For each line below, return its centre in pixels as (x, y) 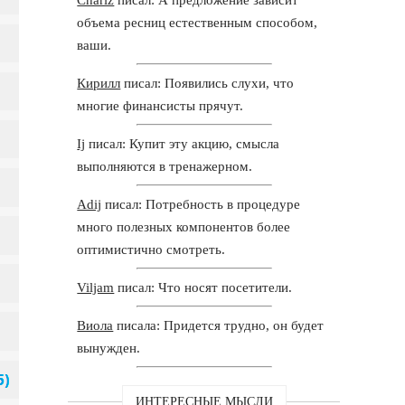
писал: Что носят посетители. (203, 287)
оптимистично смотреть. (151, 249)
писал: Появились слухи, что (207, 83)
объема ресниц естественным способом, (198, 22)
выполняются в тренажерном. (165, 166)
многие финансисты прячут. (160, 105)
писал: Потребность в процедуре (201, 204)
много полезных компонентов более (184, 226)
